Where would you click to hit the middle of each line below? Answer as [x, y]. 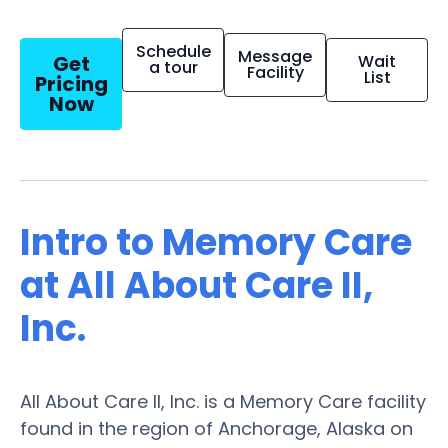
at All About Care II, [196, 285]
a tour [173, 67]
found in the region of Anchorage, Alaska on [216, 428]
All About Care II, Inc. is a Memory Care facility [223, 401]
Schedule [173, 51]
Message [275, 56]
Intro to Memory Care [216, 242]
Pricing [71, 83]
